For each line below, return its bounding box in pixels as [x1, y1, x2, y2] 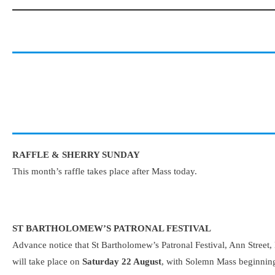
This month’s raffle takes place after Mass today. [12, 166, 197, 177]
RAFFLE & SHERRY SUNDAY [12, 150, 140, 160]
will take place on [12, 256, 82, 266]
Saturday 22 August [82, 256, 161, 266]
